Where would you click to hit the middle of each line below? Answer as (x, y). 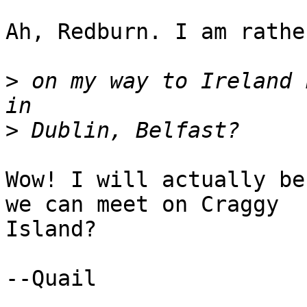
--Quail (51, 279)
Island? (58, 229)
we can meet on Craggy (142, 205)
